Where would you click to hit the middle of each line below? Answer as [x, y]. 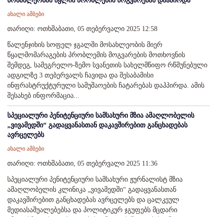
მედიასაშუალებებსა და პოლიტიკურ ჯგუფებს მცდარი [92, 210]
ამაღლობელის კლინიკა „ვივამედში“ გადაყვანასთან [92, 190]
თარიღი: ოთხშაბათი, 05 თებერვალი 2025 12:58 [82, 29]
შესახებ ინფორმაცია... [43, 96]
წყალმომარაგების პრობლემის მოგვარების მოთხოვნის [96, 55]
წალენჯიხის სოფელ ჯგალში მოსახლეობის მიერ [85, 45]
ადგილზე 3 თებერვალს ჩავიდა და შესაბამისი [80, 76]
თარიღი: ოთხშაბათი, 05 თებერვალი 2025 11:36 [82, 164]
